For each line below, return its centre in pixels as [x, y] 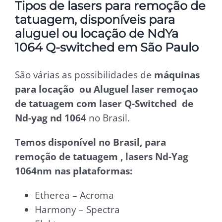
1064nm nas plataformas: [74, 171]
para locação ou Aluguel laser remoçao [107, 89]
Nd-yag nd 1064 [51, 118]
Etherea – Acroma [74, 195]
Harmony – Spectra [77, 210]
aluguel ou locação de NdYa [97, 33]
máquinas [177, 75]
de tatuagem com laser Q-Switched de [104, 104]
